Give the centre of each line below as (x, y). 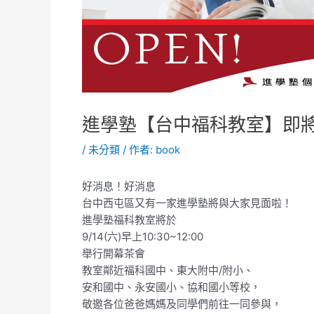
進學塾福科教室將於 (129, 220)
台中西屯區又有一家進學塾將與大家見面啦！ (187, 203)
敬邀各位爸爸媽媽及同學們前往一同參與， (182, 304)
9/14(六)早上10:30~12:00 (143, 237)
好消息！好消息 (119, 186)
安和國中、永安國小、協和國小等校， (171, 287)
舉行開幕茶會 (114, 253)
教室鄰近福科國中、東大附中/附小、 (168, 270)
